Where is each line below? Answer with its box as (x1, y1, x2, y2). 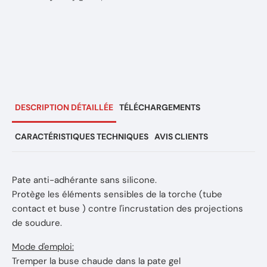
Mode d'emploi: (12, 241, 74, 253)
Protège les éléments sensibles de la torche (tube (12, 188, 222, 200)
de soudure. (12, 217, 62, 229)
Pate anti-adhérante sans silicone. (12, 174, 157, 186)
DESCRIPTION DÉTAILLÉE (15, 102, 113, 113)
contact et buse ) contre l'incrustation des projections (12, 203, 243, 215)
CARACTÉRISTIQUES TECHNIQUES (15, 131, 148, 142)
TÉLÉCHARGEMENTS (119, 102, 200, 113)
